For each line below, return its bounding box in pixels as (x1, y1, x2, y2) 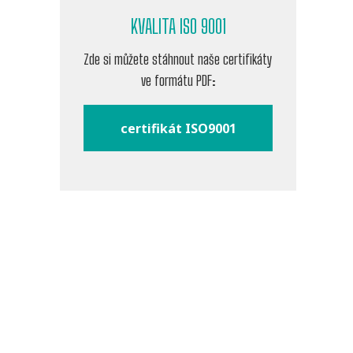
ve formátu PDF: (141, 72, 215, 90)
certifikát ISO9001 (120, 119, 236, 137)
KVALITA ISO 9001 (130, 15, 226, 39)
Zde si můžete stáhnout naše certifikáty (84, 50, 273, 69)
